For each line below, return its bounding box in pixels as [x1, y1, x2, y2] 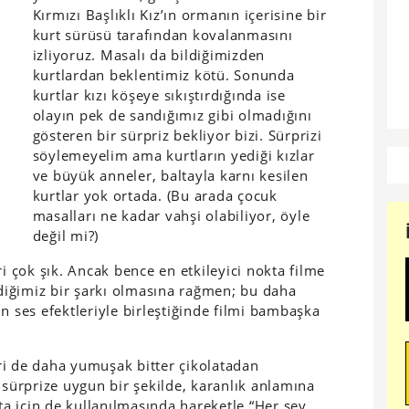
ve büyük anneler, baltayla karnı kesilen [32, 166, 309, 184]
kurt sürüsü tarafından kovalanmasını [32, 26, 293, 44]
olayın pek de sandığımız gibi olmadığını [32, 106, 312, 124]
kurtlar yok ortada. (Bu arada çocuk [32, 186, 278, 204]
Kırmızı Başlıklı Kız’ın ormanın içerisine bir [32, 5, 327, 24]
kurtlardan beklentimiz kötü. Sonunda [32, 66, 295, 84]
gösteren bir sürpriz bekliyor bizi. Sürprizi [32, 126, 322, 144]
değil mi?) [32, 226, 100, 245]
